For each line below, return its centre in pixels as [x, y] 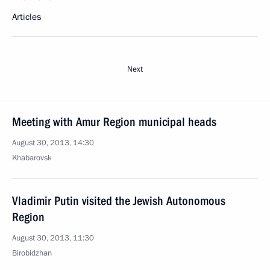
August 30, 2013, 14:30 [53, 143]
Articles [27, 17]
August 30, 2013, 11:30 [53, 238]
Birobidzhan [32, 253]
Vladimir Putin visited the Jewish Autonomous [119, 201]
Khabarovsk [32, 158]
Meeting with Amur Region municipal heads [114, 122]
